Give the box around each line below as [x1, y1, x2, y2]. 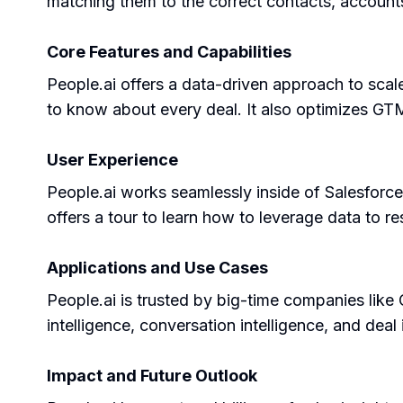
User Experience [47, 150, 178, 169]
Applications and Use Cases [47, 258, 268, 277]
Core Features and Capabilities [47, 42, 291, 61]
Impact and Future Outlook [47, 366, 257, 385]
